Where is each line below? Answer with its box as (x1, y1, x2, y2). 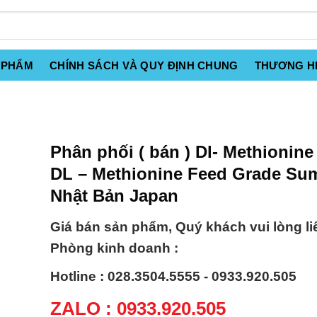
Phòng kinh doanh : (50, 241, 178, 256)
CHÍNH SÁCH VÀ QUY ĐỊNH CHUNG (50, 59, 238, 71)
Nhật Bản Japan (50, 186, 178, 205)
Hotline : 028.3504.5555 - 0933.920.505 (50, 269, 296, 284)
